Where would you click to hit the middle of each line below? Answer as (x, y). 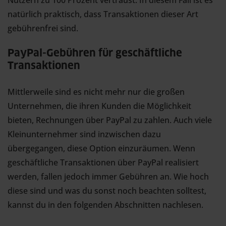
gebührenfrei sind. (43, 28)
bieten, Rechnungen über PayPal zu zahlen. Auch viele (110, 120)
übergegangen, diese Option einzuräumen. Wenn (101, 148)
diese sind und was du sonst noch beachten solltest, (107, 191)
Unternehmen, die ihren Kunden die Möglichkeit (99, 106)
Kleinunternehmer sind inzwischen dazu (84, 134)
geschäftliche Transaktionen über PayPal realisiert (103, 162)
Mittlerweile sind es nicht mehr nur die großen (96, 92)
